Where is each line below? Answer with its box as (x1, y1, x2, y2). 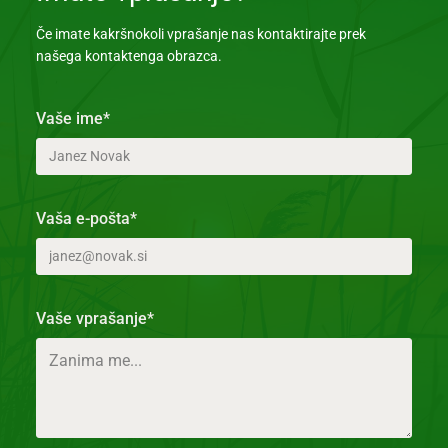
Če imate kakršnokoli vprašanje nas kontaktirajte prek (36, 25, 366, 42)
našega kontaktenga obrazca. (36, 47, 222, 64)
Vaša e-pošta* (36, 208, 138, 228)
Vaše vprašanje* (36, 308, 155, 328)
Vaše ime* (36, 108, 111, 128)
